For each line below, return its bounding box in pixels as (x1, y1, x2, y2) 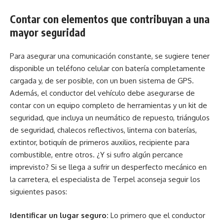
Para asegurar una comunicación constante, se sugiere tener (10, 51, 210, 61)
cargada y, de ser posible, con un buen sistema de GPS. (10, 76, 194, 86)
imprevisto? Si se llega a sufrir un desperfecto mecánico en (10, 162, 207, 172)
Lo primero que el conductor (109, 210, 205, 220)
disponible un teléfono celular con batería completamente (10, 64, 205, 74)
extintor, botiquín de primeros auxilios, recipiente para (10, 138, 189, 147)
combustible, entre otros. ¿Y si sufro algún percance (10, 150, 183, 160)
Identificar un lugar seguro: (10, 210, 109, 220)
